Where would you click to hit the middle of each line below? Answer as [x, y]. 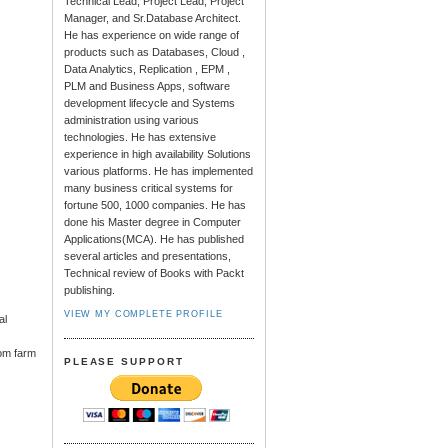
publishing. [89, 290]
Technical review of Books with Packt [153, 273]
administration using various [131, 120]
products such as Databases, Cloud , [154, 52]
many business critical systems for [148, 188]
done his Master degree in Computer [152, 222]
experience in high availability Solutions [157, 154]
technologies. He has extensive [139, 137]
